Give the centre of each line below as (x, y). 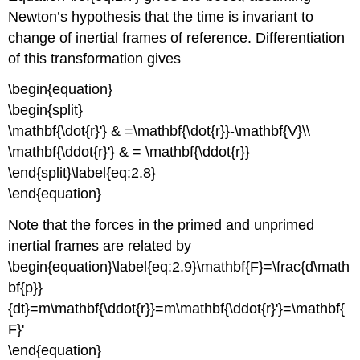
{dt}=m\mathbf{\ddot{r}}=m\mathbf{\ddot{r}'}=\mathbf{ (177, 309)
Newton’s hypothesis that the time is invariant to (161, 16)
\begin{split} (46, 110)
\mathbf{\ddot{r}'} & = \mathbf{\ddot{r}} (129, 152)
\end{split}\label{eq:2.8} (82, 173)
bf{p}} (26, 288)
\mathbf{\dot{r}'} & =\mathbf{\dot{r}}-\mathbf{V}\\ (160, 131)
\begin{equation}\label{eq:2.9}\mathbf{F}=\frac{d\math (179, 267)
